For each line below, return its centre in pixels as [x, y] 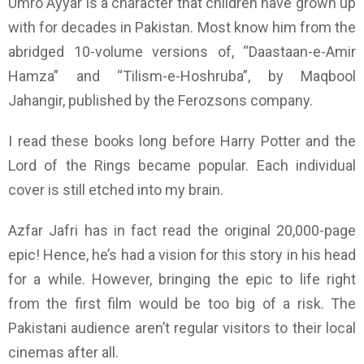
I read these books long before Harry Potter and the [182, 141]
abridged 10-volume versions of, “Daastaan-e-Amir [182, 52]
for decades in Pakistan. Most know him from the [198, 28]
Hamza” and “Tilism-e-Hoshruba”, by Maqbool [182, 76]
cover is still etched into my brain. [116, 190]
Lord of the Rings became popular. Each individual [182, 166]
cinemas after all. [63, 353]
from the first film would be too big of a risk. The [182, 304]
